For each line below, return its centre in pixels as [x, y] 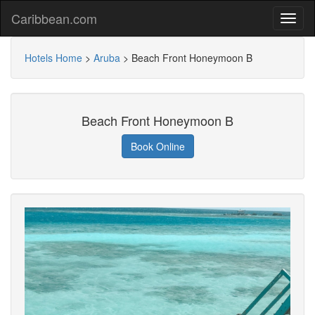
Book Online [157, 146]
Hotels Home [53, 58]
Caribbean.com [54, 18]
